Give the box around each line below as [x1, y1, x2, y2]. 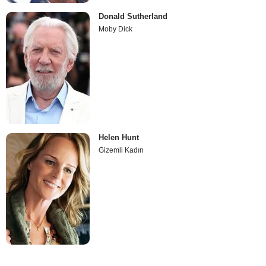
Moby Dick [99, 25, 133, 34]
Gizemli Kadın [99, 145, 144, 154]
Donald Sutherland [99, 12, 168, 21]
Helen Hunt [99, 132, 140, 142]
